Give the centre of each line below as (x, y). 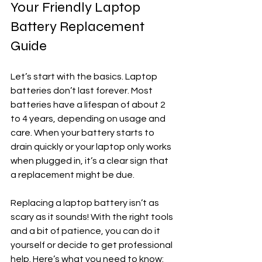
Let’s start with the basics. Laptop (85, 76)
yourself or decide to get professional (92, 245)
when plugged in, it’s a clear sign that (90, 161)
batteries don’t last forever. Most (82, 90)
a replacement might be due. (73, 175)
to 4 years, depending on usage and (89, 118)
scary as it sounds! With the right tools (93, 217)
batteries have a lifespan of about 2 (89, 104)
